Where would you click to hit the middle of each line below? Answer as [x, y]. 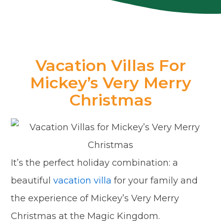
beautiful [32, 180]
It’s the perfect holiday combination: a [95, 163]
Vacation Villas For [110, 65]
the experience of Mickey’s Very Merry [95, 198]
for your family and [155, 180]
